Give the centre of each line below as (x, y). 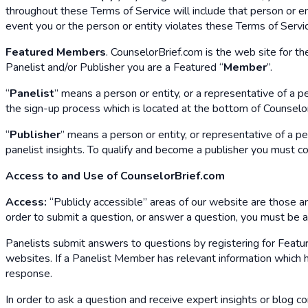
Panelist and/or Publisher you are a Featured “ (114, 67)
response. (29, 273)
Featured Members (56, 52)
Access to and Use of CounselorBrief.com (115, 176)
